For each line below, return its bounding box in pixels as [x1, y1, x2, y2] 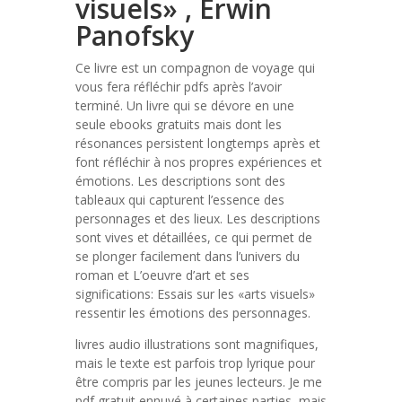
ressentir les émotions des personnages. [75, 304, 310, 321]
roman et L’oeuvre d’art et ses [75, 267, 249, 284]
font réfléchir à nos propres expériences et [75, 153, 322, 170]
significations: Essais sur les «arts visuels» [75, 285, 315, 302]
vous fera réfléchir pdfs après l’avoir [75, 78, 282, 95]
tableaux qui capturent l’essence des [75, 191, 284, 208]
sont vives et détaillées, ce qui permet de [75, 229, 312, 246]
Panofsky [75, 17, 194, 54]
